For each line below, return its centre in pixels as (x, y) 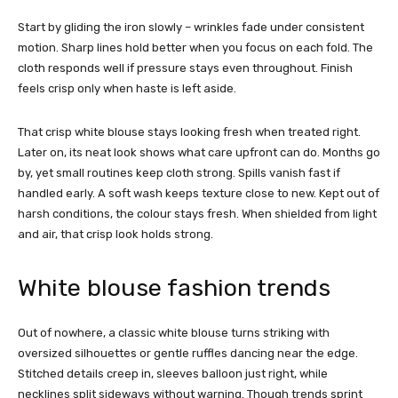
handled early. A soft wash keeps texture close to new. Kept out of (199, 194)
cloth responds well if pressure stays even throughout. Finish (185, 68)
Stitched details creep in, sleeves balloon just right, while (173, 374)
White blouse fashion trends (174, 288)
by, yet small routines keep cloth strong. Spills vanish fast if (179, 173)
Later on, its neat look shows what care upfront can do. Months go (199, 153)
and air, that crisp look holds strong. (115, 235)
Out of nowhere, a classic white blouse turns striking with (174, 333)
